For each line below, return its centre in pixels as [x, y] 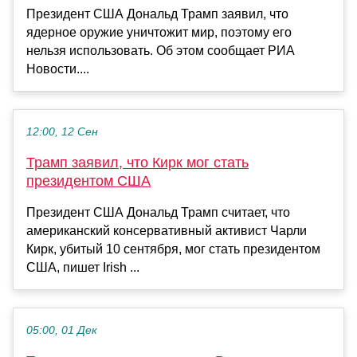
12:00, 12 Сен [62, 131]
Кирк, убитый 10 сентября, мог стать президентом [173, 249]
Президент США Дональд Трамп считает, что [158, 212]
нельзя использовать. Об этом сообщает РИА [161, 50]
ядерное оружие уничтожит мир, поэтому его [159, 32]
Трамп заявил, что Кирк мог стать [137, 162]
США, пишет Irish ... [83, 267]
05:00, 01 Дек [62, 330]
